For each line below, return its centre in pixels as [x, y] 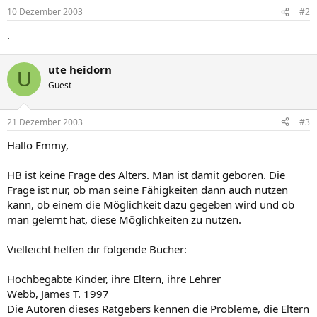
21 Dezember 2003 [45, 122]
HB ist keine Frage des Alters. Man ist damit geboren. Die [146, 174]
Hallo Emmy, [38, 145]
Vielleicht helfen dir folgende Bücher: [97, 249]
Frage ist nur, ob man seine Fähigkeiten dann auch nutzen [148, 189]
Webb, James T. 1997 [58, 293]
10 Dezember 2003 [45, 12]
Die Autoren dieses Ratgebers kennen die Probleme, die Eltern [158, 308]
